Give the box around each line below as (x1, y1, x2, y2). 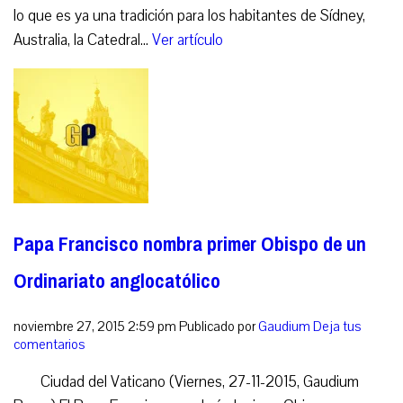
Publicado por (179, 318, 258, 336)
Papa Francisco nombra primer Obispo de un (13, 226, 366, 264)
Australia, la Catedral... (13, 30, 152, 51)
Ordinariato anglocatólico (13, 263, 220, 300)
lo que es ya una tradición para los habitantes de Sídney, (13, 5, 365, 27)
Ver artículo (152, 30, 223, 51)
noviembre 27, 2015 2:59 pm (13, 318, 176, 336)
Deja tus (313, 318, 362, 336)
